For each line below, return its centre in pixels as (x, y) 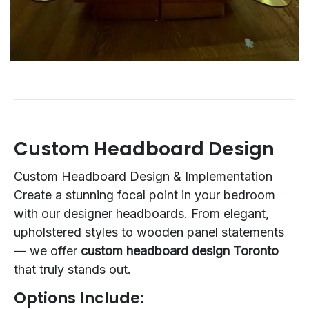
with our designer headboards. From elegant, (141, 213)
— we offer (47, 250)
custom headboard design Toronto (180, 250)
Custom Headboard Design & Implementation (143, 176)
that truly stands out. (72, 269)
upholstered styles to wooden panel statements (149, 232)
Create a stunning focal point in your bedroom (144, 195)
